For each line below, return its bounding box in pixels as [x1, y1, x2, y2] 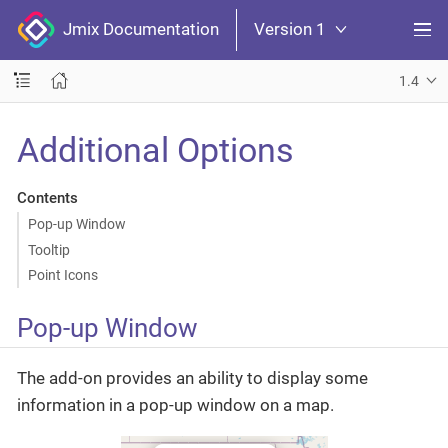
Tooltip [27, 241, 70, 258]
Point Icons [27, 267, 98, 283]
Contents [16, 188, 78, 207]
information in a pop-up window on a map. [17, 394, 334, 415]
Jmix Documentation [55, 19, 219, 40]
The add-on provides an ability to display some [17, 367, 368, 388]
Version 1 [254, 19, 326, 40]
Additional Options [17, 129, 294, 170]
